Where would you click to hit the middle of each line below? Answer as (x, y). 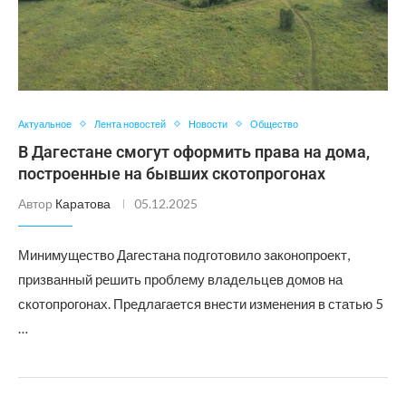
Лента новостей (130, 124)
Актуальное (45, 124)
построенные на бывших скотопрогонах (172, 174)
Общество (274, 124)
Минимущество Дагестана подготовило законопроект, (184, 255)
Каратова (83, 203)
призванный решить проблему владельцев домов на (180, 279)
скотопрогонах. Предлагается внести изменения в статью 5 (201, 304)
